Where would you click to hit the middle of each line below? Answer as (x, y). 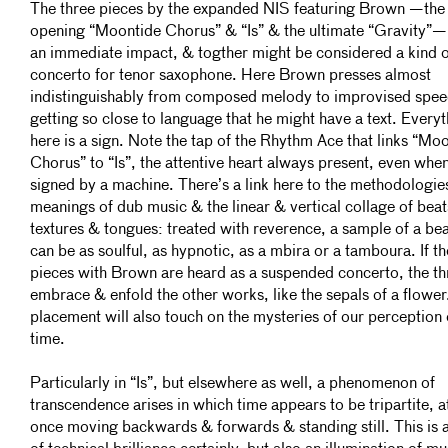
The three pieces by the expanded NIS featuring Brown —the (237, 10)
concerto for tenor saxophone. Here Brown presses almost (230, 76)
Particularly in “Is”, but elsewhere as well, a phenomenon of (232, 384)
